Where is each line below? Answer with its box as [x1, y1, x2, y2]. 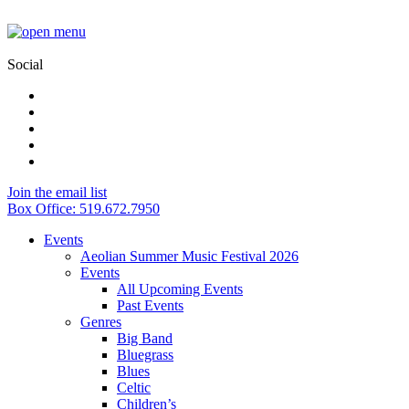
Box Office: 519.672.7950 [7, 201, 160, 216]
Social [7, 57, 43, 72]
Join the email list [7, 184, 107, 200]
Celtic [117, 380, 151, 395]
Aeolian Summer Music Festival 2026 [80, 248, 299, 264]
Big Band [117, 330, 173, 346]
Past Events [117, 298, 184, 313]
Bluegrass [117, 347, 173, 362]
